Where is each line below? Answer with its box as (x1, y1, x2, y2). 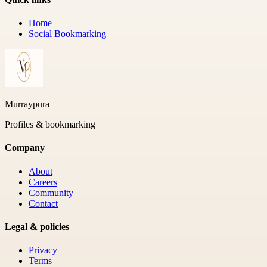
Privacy (29, 245, 57, 256)
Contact (29, 198, 58, 209)
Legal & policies (5, 221, 69, 232)
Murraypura (5, 99, 49, 110)
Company (5, 142, 45, 153)
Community (29, 187, 73, 198)
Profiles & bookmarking (5, 119, 95, 130)
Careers (29, 176, 57, 187)
